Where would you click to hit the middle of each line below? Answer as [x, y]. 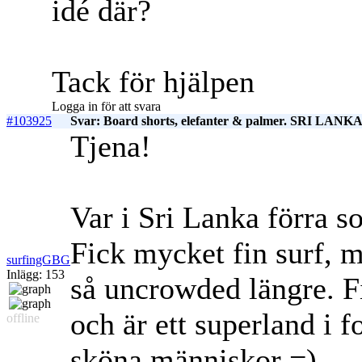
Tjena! [111, 147]
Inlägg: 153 [36, 275]
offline [23, 318]
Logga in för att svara [106, 107]
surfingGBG [38, 260]
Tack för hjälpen [153, 82]
